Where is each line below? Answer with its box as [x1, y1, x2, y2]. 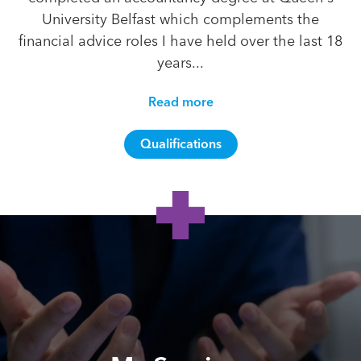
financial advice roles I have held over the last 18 [19, 32, 342, 50]
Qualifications [139, 136, 222, 151]
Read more [147, 94, 214, 110]
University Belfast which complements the [42, 10, 319, 28]
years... [157, 54, 204, 72]
